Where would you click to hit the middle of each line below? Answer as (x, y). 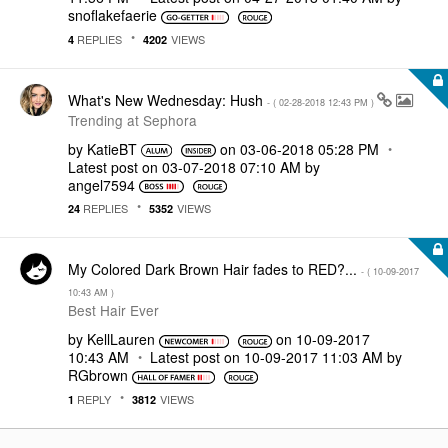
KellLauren (121, 339)
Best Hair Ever (113, 310)
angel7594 (101, 184)
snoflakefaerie (112, 15)
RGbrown (98, 375)
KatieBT (112, 148)
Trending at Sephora (132, 119)
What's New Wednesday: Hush (167, 99)
